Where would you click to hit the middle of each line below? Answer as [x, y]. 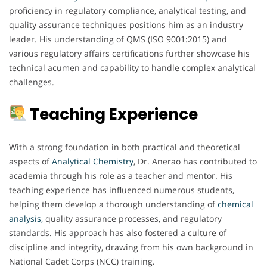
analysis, [26, 218]
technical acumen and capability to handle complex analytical [132, 67]
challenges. [32, 82]
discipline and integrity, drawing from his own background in [131, 247]
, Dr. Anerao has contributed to [195, 161]
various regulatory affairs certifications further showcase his [129, 53]
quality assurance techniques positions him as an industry [126, 24]
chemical [235, 204]
